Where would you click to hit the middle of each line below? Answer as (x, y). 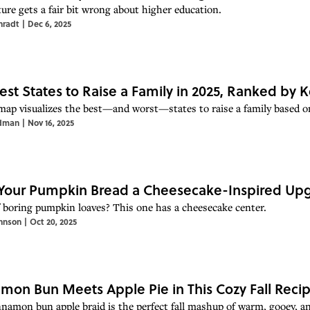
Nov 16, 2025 (51, 122)
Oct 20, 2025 (53, 221)
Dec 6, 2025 (49, 23)
